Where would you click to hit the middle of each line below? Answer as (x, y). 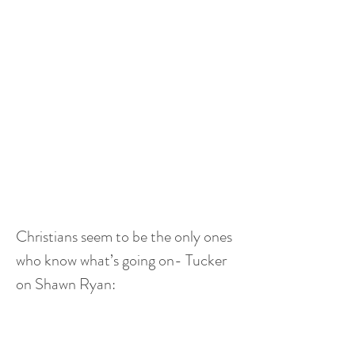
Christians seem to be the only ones (126, 237)
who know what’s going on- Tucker (123, 260)
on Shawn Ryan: (66, 284)
